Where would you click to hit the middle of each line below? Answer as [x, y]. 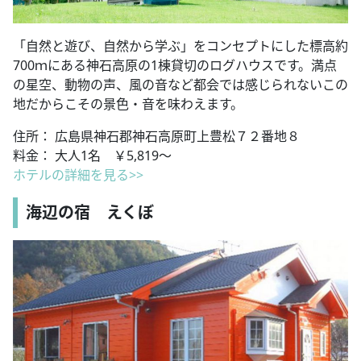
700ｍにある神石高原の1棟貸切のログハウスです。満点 [175, 66]
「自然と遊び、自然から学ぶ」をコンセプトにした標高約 [180, 46]
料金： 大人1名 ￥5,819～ [92, 156]
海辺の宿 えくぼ [90, 213]
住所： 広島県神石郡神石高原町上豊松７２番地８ [156, 137]
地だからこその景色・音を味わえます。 [128, 104]
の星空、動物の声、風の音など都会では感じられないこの [180, 85]
